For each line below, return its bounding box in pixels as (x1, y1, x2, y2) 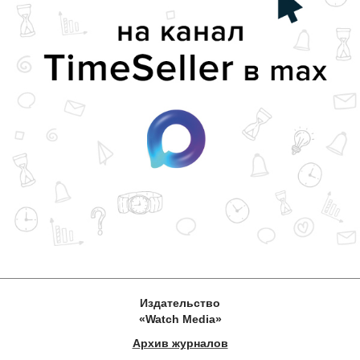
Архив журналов (132, 336, 228, 350)
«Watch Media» (138, 312, 222, 325)
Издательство (140, 296, 220, 309)
